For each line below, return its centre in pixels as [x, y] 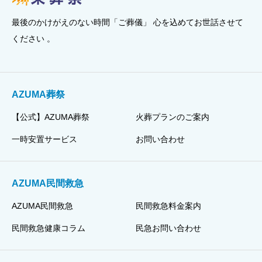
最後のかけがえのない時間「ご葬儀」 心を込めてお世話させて [127, 22]
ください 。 [33, 38]
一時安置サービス [44, 139]
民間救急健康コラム [49, 228]
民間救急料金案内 [168, 206]
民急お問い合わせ [168, 228]
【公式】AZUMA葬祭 [51, 117]
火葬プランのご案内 [172, 117]
